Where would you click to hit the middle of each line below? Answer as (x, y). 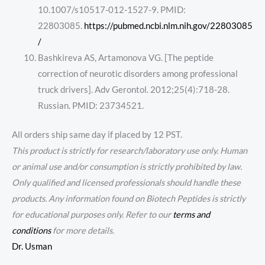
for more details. (83, 231)
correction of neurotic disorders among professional (138, 74)
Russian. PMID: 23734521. (91, 106)
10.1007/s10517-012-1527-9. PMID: (112, 10)
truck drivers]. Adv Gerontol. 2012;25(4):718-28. (133, 90)
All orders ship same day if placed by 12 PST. (97, 135)
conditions (31, 231)
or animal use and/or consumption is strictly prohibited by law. (127, 167)
